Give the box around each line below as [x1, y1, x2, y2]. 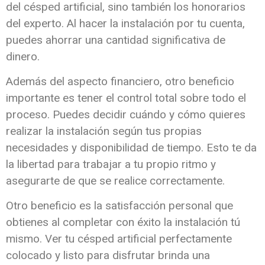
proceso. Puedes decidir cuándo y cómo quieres [6, 108, 245, 121]
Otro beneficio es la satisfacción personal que [6, 199, 233, 213]
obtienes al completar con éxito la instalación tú [6, 215, 240, 230]
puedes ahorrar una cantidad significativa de [6, 33, 225, 47]
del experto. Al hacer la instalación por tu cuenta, [6, 16, 245, 30]
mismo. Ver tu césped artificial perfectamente [6, 232, 232, 246]
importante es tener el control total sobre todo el [6, 91, 246, 105]
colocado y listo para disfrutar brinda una [6, 248, 210, 263]
